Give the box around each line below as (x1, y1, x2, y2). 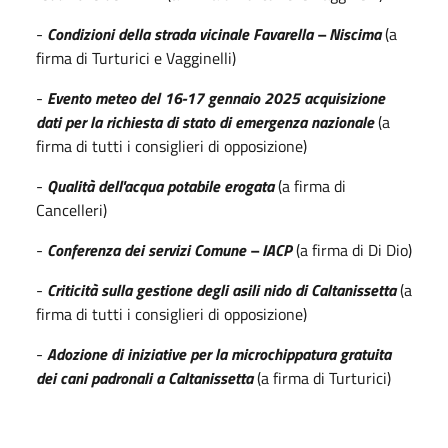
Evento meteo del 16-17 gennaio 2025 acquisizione (47, 85, 385, 110)
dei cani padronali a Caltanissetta (36, 365, 257, 390)
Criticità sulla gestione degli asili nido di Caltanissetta (47, 277, 396, 302)
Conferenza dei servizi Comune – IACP (47, 237, 292, 262)
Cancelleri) (36, 197, 107, 222)
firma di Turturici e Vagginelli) (36, 45, 236, 70)
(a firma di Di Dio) (292, 237, 412, 262)
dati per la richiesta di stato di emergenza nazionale (36, 109, 374, 134)
